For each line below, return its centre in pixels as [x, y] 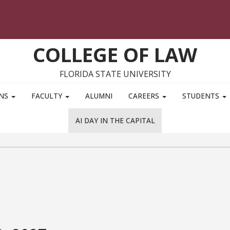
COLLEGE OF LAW [115, 55]
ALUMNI [99, 96]
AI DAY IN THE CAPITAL [115, 121]
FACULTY [47, 96]
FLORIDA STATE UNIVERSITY [115, 74]
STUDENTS [202, 96]
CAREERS [145, 96]
